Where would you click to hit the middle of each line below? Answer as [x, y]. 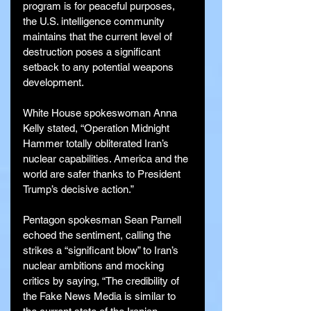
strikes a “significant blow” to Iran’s [102, 250]
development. [53, 82]
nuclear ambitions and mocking [95, 265]
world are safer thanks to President [103, 174]
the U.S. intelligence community [95, 21]
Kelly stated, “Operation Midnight [98, 128]
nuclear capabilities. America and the [107, 158]
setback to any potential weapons [100, 67]
